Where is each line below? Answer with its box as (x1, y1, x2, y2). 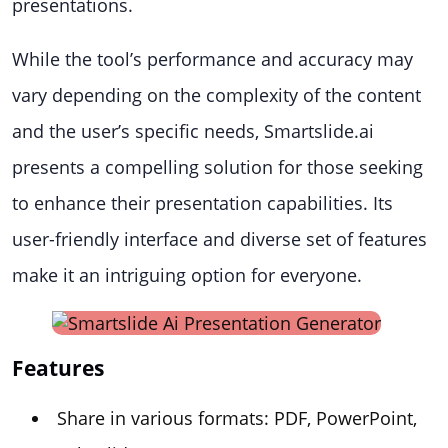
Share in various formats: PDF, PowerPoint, (57, 406, 417, 430)
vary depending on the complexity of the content (12, 83, 421, 107)
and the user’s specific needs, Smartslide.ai (12, 119, 374, 143)
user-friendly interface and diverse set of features (12, 227, 427, 251)
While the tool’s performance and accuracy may (12, 47, 413, 71)
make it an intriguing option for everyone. (12, 263, 362, 287)
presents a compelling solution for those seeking (12, 155, 423, 179)
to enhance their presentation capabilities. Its (12, 191, 393, 215)
